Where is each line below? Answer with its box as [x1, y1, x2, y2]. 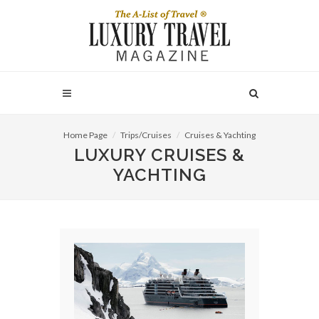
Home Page [63, 130, 108, 140]
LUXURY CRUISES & [74, 145, 245, 165]
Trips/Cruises [120, 130, 172, 140]
